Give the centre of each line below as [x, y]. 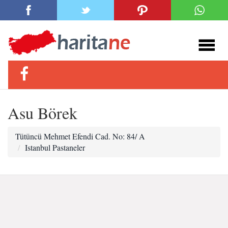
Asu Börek [42, 113]
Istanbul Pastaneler [55, 147]
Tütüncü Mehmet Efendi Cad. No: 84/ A [80, 136]
